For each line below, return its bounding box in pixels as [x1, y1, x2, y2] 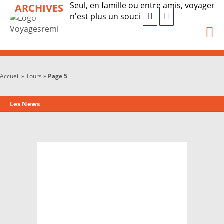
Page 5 [48, 72, 67, 80]
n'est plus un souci [70, 11, 142, 22]
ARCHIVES [15, 1, 63, 15]
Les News [10, 99, 40, 108]
